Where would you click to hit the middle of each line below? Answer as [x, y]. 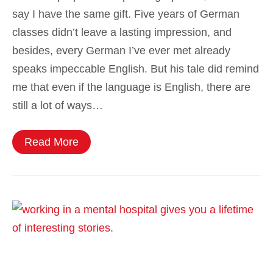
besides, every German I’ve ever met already [121, 51]
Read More [51, 142]
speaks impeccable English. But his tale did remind [136, 69]
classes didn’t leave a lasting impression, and [122, 33]
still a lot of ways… [58, 106]
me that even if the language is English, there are [131, 87]
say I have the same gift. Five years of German [126, 14]
